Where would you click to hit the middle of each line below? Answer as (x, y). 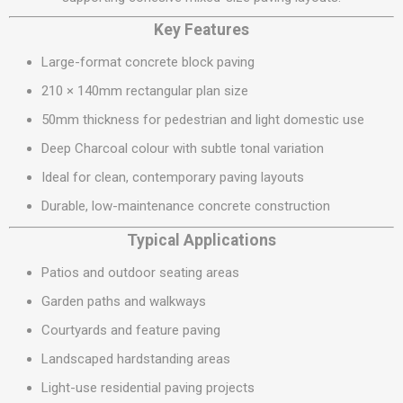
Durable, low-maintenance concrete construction (186, 206)
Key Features (201, 30)
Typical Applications (201, 240)
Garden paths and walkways (124, 301)
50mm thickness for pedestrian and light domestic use (203, 120)
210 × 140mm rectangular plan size (145, 91)
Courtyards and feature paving (131, 330)
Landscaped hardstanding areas (136, 359)
